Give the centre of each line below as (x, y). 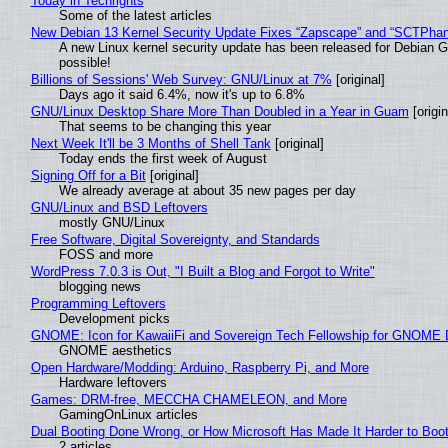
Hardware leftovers (112, 383)
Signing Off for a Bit (88, 176)
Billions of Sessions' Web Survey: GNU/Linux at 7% (181, 80)
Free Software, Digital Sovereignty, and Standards (175, 240)
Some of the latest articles (135, 16)
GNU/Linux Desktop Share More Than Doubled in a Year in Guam (219, 112)
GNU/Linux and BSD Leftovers (119, 208)
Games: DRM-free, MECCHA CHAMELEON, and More (188, 400)
